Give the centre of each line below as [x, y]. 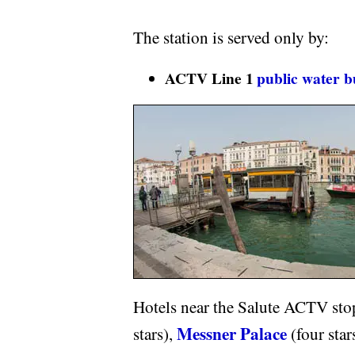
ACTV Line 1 [209, 78]
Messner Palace [232, 334]
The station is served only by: [231, 38]
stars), [155, 334]
